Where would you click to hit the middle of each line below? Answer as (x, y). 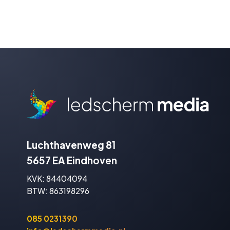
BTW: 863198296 (58, 191)
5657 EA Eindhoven (72, 160)
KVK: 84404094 (57, 179)
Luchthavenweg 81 (71, 145)
